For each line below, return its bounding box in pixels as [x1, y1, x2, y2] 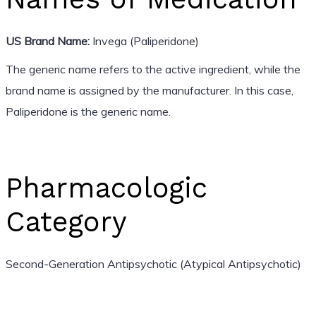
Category [5, 205, 127, 238]
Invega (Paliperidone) [89, 33, 199, 48]
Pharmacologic [5, 171, 207, 205]
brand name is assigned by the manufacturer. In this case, [5, 83, 293, 97]
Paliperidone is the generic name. [5, 104, 171, 119]
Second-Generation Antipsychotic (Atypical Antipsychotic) [5, 256, 301, 271]
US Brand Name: [5, 33, 90, 48]
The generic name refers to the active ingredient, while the [5, 61, 300, 76]
